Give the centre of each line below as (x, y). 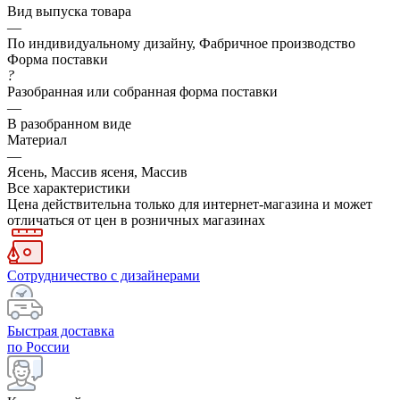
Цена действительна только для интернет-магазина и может (190, 204)
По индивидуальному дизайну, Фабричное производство (181, 43)
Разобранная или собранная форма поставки (142, 91)
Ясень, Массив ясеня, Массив (97, 171)
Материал (37, 139)
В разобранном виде (69, 123)
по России (38, 346)
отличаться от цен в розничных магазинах (136, 220)
